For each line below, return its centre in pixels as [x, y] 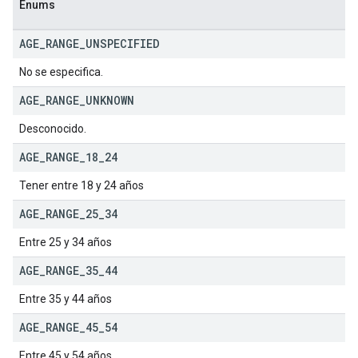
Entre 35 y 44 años [66, 299]
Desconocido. [53, 129]
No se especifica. [61, 72]
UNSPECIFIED [123, 44]
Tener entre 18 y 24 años [82, 185]
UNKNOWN [110, 100]
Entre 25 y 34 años [66, 242]
